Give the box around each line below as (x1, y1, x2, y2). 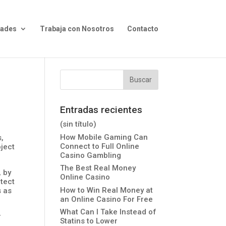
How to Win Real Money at (60, 185, 153, 195)
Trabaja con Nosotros (39, 25, 114, 33)
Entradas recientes (60, 104, 143, 116)
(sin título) (60, 120, 97, 129)
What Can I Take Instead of (60, 207, 157, 216)
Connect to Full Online (60, 141, 140, 151)
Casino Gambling (60, 150, 122, 160)
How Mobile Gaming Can (60, 132, 148, 142)
